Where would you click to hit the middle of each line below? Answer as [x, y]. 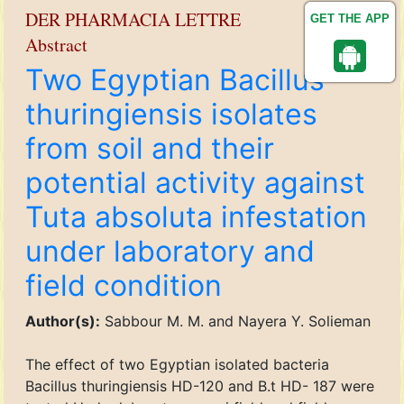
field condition [124, 285]
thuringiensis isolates [171, 114]
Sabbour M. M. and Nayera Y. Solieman [235, 321]
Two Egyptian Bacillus [175, 80]
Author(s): [63, 321]
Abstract [56, 45]
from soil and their [150, 148]
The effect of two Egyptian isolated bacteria [177, 364]
